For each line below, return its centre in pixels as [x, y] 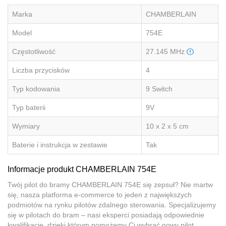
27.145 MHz [166, 52]
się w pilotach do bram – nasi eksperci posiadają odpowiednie [106, 215]
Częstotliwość [34, 52]
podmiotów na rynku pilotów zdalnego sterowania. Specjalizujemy [112, 205]
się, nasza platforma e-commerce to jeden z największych [100, 195]
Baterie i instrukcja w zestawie [60, 145]
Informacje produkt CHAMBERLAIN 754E [82, 169]
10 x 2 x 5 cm [167, 126]
